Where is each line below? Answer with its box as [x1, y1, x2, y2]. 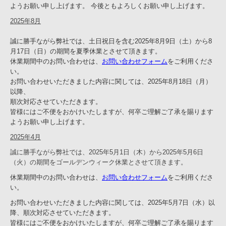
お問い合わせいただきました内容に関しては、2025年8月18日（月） [10, 77, 212, 85]
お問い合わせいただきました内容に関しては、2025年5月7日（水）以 [10, 198, 215, 206]
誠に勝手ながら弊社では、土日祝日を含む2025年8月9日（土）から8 [10, 37, 212, 45]
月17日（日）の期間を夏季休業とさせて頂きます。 [10, 47, 161, 55]
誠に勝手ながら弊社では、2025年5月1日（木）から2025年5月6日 [10, 148, 203, 156]
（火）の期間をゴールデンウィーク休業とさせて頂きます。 [10, 158, 187, 166]
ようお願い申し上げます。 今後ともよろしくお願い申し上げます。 [10, 2, 209, 10]
